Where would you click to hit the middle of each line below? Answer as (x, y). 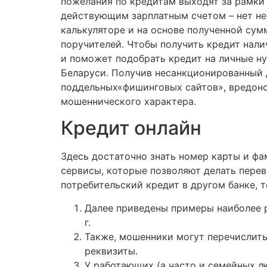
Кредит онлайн (131, 128)
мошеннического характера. (128, 102)
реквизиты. (111, 251)
